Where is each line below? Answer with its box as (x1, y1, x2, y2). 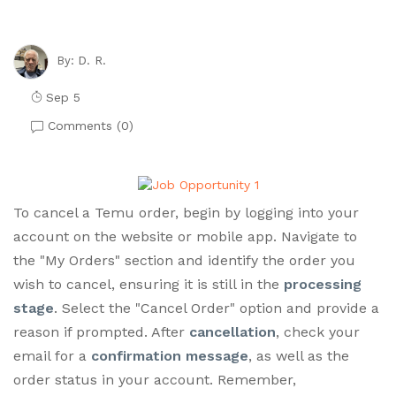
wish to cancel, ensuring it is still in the (13, 275, 284, 293)
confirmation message (91, 346, 248, 364)
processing (284, 275, 362, 293)
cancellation (189, 323, 276, 340)
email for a (13, 346, 91, 364)
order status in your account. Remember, (13, 370, 296, 388)
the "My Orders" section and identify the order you (13, 251, 355, 269)
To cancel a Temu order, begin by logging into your (13, 203, 359, 221)
